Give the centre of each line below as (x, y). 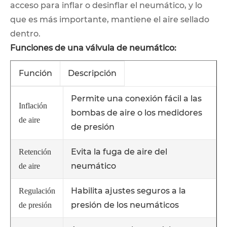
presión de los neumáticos (125, 205)
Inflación (33, 105)
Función (35, 73)
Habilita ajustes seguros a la (128, 191)
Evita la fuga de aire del (119, 152)
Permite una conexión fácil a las (136, 98)
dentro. (25, 33)
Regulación (37, 191)
